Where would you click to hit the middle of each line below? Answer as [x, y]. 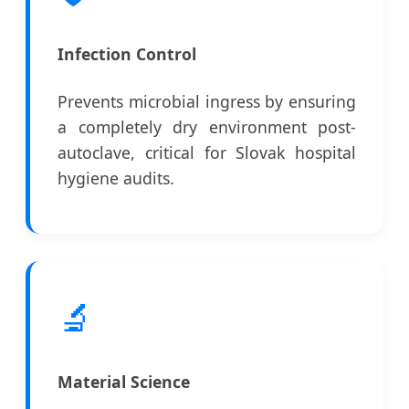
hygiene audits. [116, 178]
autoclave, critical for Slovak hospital [207, 152]
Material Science [124, 381]
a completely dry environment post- [207, 126]
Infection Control [127, 54]
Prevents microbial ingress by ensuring [207, 101]
